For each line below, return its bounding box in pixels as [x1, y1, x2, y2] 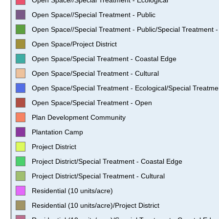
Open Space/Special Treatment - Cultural [32, 69, 159, 77]
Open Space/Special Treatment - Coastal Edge [32, 54, 176, 63]
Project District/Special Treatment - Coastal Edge [32, 157, 182, 165]
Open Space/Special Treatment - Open [32, 98, 152, 107]
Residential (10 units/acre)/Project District [32, 201, 159, 209]
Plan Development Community [32, 113, 126, 121]
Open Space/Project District [32, 40, 117, 48]
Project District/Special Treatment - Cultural [32, 172, 165, 180]
